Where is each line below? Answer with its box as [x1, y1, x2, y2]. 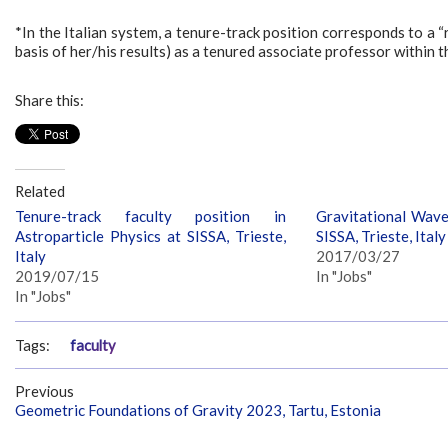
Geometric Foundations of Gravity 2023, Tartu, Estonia [15, 401, 381, 420]
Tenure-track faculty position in [15, 206, 286, 225]
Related [15, 182, 65, 200]
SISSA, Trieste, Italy [315, 226, 446, 245]
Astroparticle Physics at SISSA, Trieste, [15, 226, 286, 245]
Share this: [15, 92, 84, 110]
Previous [15, 383, 74, 401]
